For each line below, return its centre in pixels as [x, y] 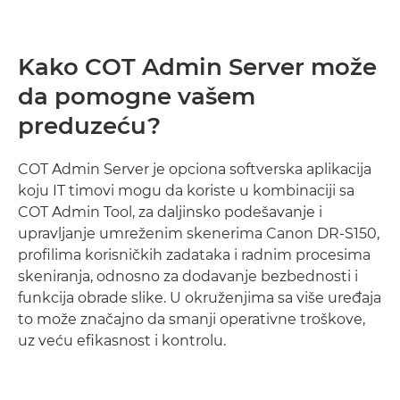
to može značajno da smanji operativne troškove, [192, 319]
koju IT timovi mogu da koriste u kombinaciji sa [186, 190]
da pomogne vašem [137, 96]
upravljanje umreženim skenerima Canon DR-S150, [199, 233]
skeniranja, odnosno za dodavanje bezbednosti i [188, 276]
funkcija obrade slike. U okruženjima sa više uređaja [200, 297]
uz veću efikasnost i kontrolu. [122, 340]
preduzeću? [89, 125]
